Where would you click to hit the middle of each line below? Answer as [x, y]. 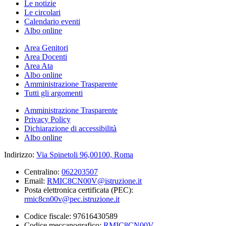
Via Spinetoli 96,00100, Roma [85, 155]
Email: [36, 181]
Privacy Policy [47, 120]
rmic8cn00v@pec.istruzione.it [72, 199]
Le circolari [42, 13]
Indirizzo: [20, 155]
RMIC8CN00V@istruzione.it [94, 181]
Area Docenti [46, 57]
